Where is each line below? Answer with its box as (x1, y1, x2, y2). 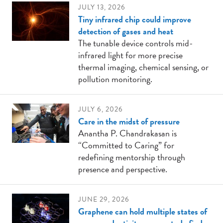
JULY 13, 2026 (78, 1, 126, 12)
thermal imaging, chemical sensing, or (78, 60, 209, 74)
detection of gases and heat (78, 24, 174, 38)
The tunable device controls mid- (78, 36, 193, 50)
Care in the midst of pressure (78, 114, 180, 128)
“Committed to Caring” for (78, 138, 175, 152)
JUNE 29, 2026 (78, 194, 130, 205)
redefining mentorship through (78, 150, 186, 164)
